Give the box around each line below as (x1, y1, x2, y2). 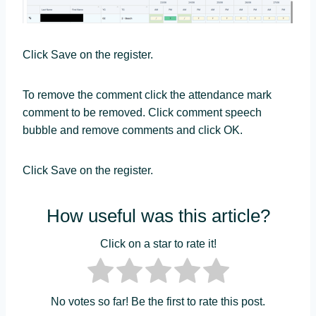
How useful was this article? (46, 205, 270, 226)
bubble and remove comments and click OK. (23, 123, 243, 136)
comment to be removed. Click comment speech (23, 106, 262, 119)
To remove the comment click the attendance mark (23, 88, 272, 101)
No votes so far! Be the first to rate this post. (51, 296, 265, 308)
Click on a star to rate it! (99, 238, 217, 250)
